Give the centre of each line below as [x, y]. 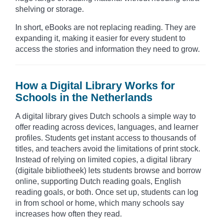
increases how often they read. [69, 214]
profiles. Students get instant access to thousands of [106, 138]
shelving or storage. [50, 9]
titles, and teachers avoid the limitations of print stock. [108, 148]
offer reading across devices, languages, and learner [107, 127]
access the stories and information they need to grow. [108, 49]
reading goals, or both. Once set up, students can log [107, 192]
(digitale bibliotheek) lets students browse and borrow [108, 170]
